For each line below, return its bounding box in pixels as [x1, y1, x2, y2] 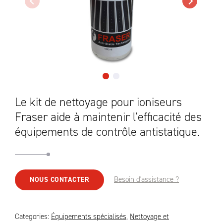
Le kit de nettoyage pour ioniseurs [15, 94, 182, 110]
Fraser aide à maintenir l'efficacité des [15, 109, 202, 125]
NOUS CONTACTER [30, 175, 89, 184]
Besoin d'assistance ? [114, 174, 179, 184]
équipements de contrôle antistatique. [15, 124, 200, 140]
